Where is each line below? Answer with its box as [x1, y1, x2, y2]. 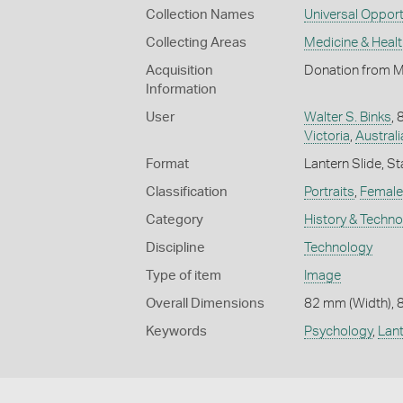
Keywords [146, 324, 207, 338]
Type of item [146, 268, 221, 282]
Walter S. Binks [303, 110, 391, 124]
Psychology [303, 324, 372, 338]
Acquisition [146, 63, 213, 77]
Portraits [303, 184, 354, 199]
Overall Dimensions [146, 296, 264, 310]
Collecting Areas [146, 35, 246, 49]
